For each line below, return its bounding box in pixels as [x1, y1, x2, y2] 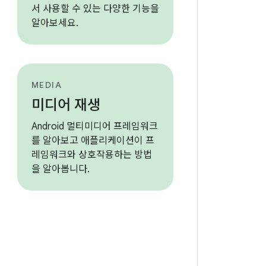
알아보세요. [31, 17, 78, 29]
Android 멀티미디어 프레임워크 [31, 121, 158, 132]
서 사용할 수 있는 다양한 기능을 [31, 3, 159, 15]
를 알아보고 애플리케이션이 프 [31, 135, 154, 147]
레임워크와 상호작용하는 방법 [31, 149, 152, 161]
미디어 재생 [31, 96, 100, 114]
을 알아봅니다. [31, 163, 90, 175]
